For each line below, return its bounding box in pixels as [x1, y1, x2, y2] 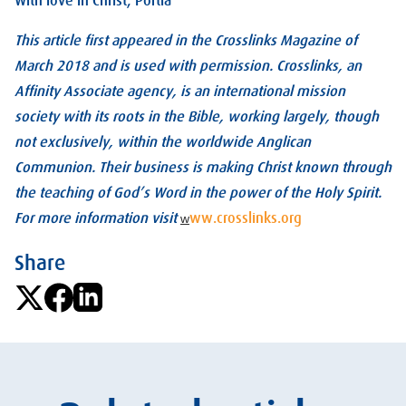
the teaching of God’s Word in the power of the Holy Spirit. [14, 184, 382, 201]
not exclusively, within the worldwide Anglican [14, 133, 311, 150]
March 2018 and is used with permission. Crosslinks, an [14, 57, 362, 74]
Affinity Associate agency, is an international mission [14, 82, 345, 100]
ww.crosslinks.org [189, 209, 302, 227]
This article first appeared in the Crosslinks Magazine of [14, 32, 357, 49]
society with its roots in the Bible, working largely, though [14, 108, 379, 125]
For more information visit [14, 209, 180, 227]
